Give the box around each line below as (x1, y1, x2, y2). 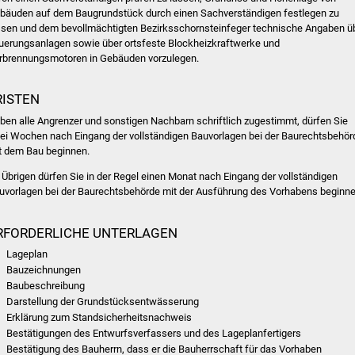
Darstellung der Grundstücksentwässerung (6, 296, 200, 307)
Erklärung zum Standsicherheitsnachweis (6, 311, 193, 323)
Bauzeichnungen (6, 264, 82, 276)
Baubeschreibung (6, 280, 86, 292)
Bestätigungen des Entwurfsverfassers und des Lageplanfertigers (6, 327, 302, 339)
